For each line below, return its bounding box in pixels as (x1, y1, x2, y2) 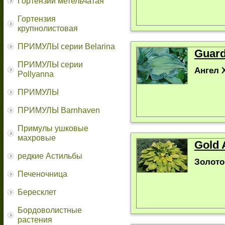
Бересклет (18, 188, 56, 196)
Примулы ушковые (18, 124, 88, 133)
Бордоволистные (18, 206, 82, 214)
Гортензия (18, 15, 56, 23)
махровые (18, 134, 56, 142)
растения (18, 215, 52, 224)
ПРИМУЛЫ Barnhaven (18, 106, 100, 115)
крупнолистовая (18, 24, 78, 33)
